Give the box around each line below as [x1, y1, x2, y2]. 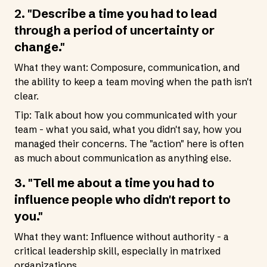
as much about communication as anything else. [14, 152, 231, 164]
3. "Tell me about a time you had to [14, 175, 215, 190]
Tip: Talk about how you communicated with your [14, 109, 237, 121]
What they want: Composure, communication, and [14, 61, 240, 73]
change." [14, 39, 65, 54]
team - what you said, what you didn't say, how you [14, 123, 241, 135]
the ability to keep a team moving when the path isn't [14, 76, 252, 88]
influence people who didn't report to [14, 192, 231, 207]
